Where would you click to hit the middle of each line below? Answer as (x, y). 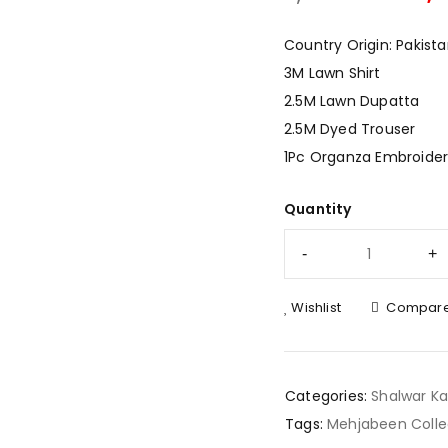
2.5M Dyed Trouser (350, 129)
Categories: (326, 396)
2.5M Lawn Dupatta (352, 101)
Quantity (318, 209)
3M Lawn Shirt (332, 73)
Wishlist (316, 307)
